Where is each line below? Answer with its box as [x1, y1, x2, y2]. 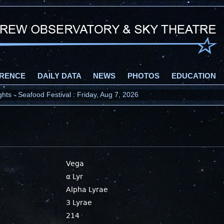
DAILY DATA [37, 72, 81, 80]
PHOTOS [127, 72, 159, 80]
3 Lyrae [66, 198, 92, 206]
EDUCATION [171, 72, 216, 80]
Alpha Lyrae [66, 185, 108, 193]
